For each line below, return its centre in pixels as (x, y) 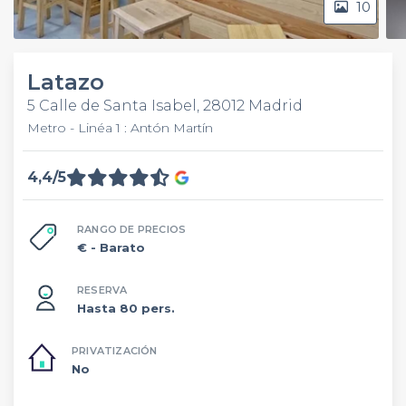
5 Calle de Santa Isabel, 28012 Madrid (165, 106)
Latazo (66, 82)
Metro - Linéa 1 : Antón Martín (120, 128)
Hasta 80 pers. (126, 308)
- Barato (118, 247)
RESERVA (102, 290)
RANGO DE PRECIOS (132, 229)
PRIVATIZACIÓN (115, 351)
